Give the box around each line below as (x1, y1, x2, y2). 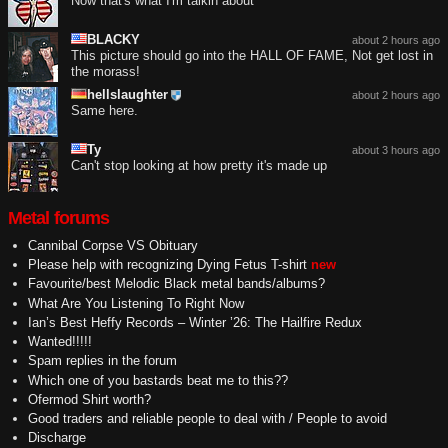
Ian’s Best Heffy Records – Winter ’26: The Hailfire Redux (27, 314, 362, 330)
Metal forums (8, 207, 110, 228)
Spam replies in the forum (27, 353, 177, 369)
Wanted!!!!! (27, 334, 92, 350)
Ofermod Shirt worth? (27, 391, 151, 407)
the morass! (71, 63, 140, 79)
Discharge (27, 430, 86, 446)
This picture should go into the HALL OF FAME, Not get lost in (71, 47, 433, 63)
